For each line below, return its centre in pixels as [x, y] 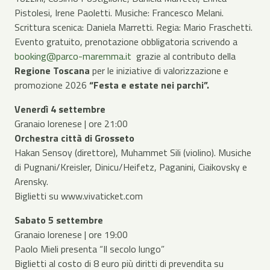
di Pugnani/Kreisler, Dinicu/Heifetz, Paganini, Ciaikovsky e [131, 167]
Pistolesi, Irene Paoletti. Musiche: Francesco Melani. [119, 12]
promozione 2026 [52, 85]
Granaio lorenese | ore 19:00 [71, 234]
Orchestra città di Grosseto [74, 138]
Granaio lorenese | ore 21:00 [71, 123]
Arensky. [31, 181]
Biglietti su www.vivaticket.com [79, 196]
